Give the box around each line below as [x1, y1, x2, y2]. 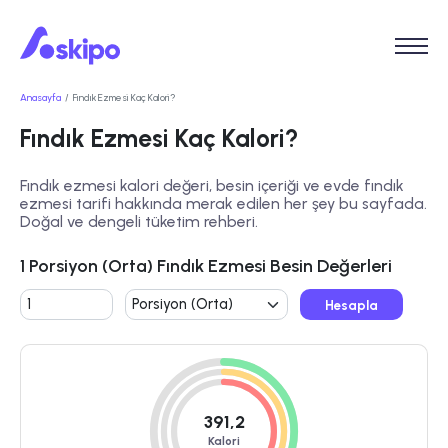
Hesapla [324, 296, 378, 313]
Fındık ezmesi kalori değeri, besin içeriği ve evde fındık [20, 176, 404, 196]
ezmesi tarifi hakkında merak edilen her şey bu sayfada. [20, 194, 427, 214]
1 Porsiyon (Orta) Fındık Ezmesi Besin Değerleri [20, 255, 392, 278]
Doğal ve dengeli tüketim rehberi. [20, 212, 258, 232]
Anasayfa [20, 92, 61, 104]
